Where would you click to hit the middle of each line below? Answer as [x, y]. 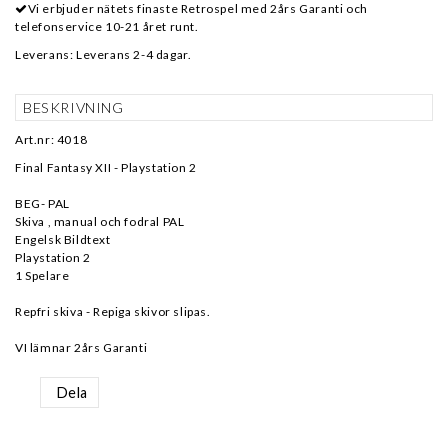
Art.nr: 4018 [51, 139]
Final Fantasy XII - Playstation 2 [106, 167]
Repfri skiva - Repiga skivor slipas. [113, 311]
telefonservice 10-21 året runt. [107, 26]
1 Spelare [42, 275]
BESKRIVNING [73, 107]
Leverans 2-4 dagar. [134, 54]
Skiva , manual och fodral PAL [100, 221]
